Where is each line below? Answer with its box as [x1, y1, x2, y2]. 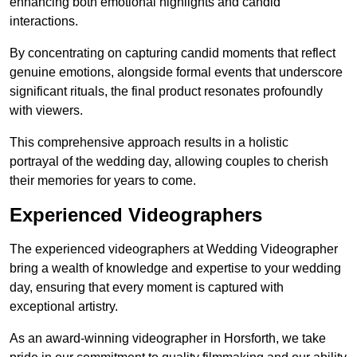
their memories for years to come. [10, 174, 196, 188]
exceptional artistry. [10, 300, 118, 314]
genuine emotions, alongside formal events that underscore [10, 65, 343, 80]
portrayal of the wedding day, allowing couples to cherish [10, 155, 328, 169]
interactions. [10, 14, 78, 29]
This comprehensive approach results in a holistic [10, 135, 288, 150]
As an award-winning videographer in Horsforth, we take [10, 331, 326, 346]
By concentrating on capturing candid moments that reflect [10, 46, 335, 61]
